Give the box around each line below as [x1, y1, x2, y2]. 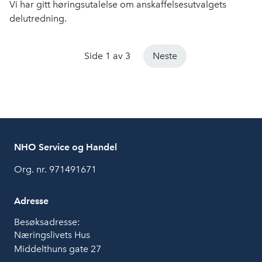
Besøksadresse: [14, 216, 80, 228]
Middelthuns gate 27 [14, 243, 101, 255]
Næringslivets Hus [14, 229, 90, 241]
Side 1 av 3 [84, 50, 130, 62]
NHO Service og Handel [14, 142, 117, 153]
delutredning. [9, 13, 67, 25]
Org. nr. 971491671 [14, 164, 96, 175]
